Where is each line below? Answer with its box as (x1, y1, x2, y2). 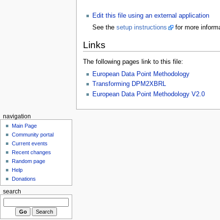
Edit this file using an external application (92, 12, 209, 20)
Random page (12, 158, 46, 165)
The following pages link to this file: (82, 58, 183, 65)
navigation (2, 113, 31, 119)
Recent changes (12, 149, 52, 156)
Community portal (12, 132, 54, 138)
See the (92, 24, 116, 31)
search (2, 189, 21, 194)
